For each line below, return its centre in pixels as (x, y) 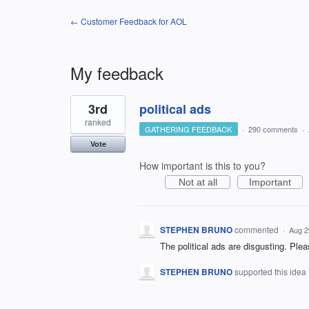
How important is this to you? (202, 166)
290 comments (273, 129)
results (85, 110)
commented (258, 229)
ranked (98, 122)
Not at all (198, 182)
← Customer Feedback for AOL (129, 21)
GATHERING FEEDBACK (189, 129)
